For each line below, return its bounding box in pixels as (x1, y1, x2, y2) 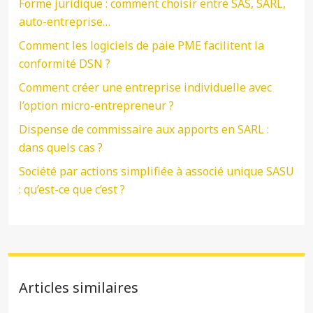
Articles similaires (19, 278, 138, 297)
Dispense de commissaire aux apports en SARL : (19, 122, 269, 137)
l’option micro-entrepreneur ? (19, 98, 174, 113)
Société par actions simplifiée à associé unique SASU (19, 163, 294, 179)
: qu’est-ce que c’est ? (19, 182, 125, 197)
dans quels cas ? (19, 140, 103, 155)
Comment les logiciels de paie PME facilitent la (19, 38, 264, 53)
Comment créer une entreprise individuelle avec (19, 80, 272, 95)
